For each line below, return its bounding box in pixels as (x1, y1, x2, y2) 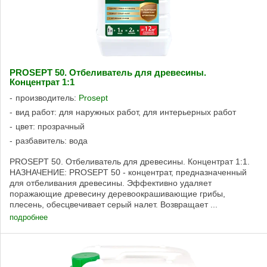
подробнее (10, 212, 48, 222)
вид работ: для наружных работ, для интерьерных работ (15, 107, 236, 117)
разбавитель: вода (15, 135, 88, 145)
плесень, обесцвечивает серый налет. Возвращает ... (10, 199, 218, 209)
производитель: (15, 92, 79, 103)
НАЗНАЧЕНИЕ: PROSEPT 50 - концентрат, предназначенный (10, 167, 247, 177)
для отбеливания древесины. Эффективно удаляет (10, 178, 212, 188)
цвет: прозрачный (15, 121, 85, 131)
